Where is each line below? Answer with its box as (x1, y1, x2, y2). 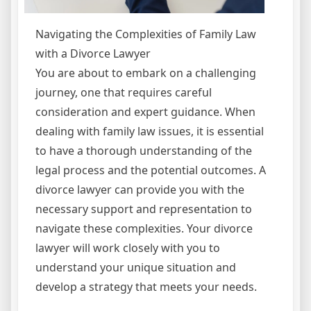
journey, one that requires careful (35, 84, 212, 100)
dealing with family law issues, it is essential (35, 123, 264, 139)
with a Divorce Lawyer (35, 45, 151, 61)
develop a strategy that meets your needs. (35, 278, 257, 294)
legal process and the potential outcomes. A (35, 162, 266, 178)
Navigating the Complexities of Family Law (35, 26, 256, 42)
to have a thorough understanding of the (35, 142, 252, 158)
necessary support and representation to (35, 201, 252, 217)
